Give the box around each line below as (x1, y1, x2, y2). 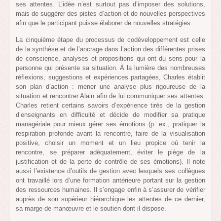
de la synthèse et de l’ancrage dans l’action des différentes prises (16, 45, 205, 53)
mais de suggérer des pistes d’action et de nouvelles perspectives (16, 9, 205, 17)
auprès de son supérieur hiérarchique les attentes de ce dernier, (16, 195, 205, 203)
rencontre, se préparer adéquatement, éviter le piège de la (16, 148, 205, 156)
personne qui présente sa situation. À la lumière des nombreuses (16, 64, 205, 72)
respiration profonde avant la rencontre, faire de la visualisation (16, 130, 205, 138)
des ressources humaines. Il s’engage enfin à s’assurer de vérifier (16, 186, 205, 194)
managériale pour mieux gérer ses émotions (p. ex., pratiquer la (16, 120, 205, 128)
